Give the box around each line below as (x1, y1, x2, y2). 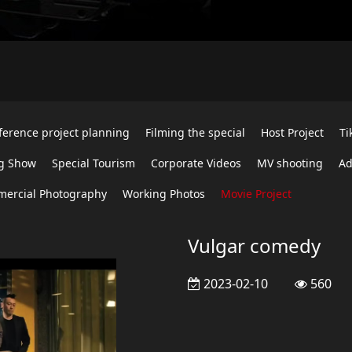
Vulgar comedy (188, 233, 321, 258)
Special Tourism (52, 156, 135, 170)
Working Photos (123, 186, 205, 201)
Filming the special (145, 125, 245, 140)
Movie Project (221, 186, 291, 201)
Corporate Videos (151, 156, 241, 170)
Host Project (261, 125, 324, 140)
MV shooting (257, 156, 323, 170)
